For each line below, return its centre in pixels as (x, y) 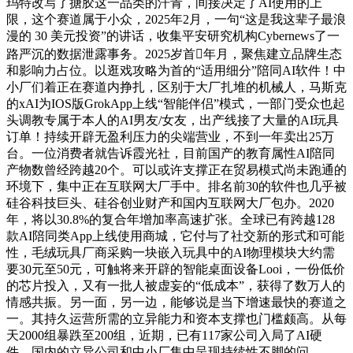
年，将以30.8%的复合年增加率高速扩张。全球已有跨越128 (171, 219)
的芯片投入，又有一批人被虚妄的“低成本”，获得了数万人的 (176, 285)
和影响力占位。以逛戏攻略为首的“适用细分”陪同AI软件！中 (176, 70)
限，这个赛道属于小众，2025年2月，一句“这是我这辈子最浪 (176, 19)
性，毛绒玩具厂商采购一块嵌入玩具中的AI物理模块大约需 (171, 252)
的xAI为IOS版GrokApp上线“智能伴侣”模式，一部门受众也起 (176, 103)
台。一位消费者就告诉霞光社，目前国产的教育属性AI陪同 (171, 153)
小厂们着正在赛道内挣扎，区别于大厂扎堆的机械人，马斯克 (176, 87)
